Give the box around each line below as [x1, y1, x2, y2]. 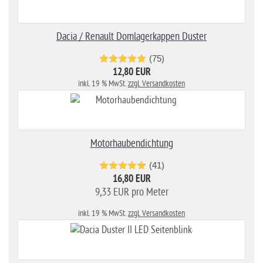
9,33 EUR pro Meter [95, 186, 168, 198]
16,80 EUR [112, 173, 151, 186]
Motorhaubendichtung [90, 137, 173, 150]
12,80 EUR [112, 66, 151, 79]
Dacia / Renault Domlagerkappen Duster [56, 30, 207, 43]
